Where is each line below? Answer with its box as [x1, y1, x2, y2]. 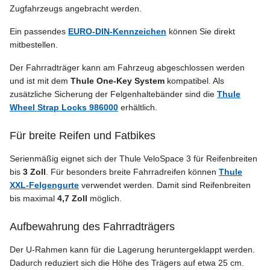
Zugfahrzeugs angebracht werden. [10, 4, 142, 14]
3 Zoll [23, 167, 46, 177]
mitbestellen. [10, 40, 58, 50]
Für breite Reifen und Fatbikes [10, 130, 155, 142]
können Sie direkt [166, 27, 235, 37]
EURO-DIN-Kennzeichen [68, 27, 166, 37]
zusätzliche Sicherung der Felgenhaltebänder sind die [10, 89, 217, 99]
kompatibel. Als [165, 76, 224, 86]
